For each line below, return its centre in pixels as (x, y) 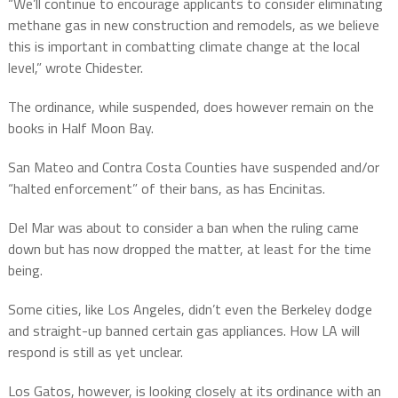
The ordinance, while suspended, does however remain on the (191, 107)
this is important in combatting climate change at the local (183, 47)
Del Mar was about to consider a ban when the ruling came (183, 228)
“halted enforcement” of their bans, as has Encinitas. (166, 189)
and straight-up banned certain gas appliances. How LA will (183, 331)
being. (25, 271)
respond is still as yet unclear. (95, 352)
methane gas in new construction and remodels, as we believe (193, 25)
